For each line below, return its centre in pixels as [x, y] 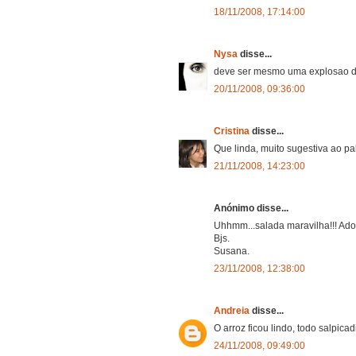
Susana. [232, 251]
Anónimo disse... [251, 208]
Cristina [233, 131]
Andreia [233, 310]
